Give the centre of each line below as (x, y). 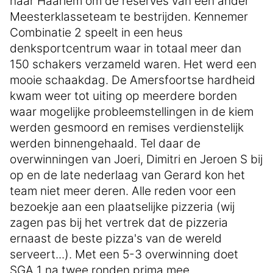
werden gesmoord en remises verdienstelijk (127, 128)
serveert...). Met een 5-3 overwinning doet (124, 254)
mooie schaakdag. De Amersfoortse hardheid (133, 80)
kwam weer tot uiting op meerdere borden (123, 96)
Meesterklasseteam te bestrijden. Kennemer (129, 17)
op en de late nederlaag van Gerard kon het (127, 175)
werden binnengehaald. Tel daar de (105, 144)
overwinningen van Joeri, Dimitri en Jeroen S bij (136, 159)
